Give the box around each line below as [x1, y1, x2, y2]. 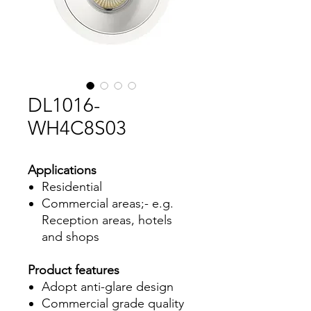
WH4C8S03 [28, 117, 126, 140]
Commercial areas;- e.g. [42, 196, 174, 211]
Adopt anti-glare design [42, 279, 174, 294]
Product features [28, 262, 119, 278]
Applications [28, 162, 96, 178]
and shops [42, 229, 99, 244]
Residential [42, 179, 102, 194]
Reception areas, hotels [42, 212, 172, 228]
